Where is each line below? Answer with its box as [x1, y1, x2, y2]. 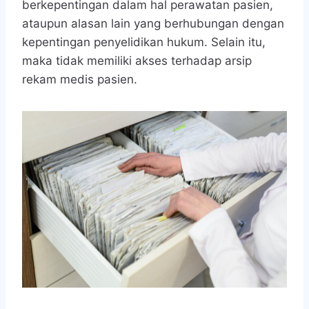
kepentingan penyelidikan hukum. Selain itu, [22, 34, 266, 49]
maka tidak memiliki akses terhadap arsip [22, 53, 252, 68]
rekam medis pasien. [22, 72, 137, 86]
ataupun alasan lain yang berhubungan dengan [22, 16, 284, 30]
